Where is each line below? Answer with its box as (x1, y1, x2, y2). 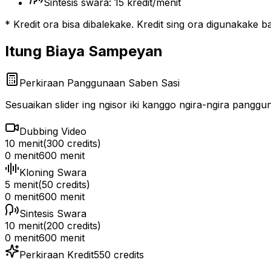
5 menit (5, 178, 38, 191)
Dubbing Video (19, 125, 87, 137)
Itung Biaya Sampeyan (5, 42, 163, 60)
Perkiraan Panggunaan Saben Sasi (19, 76, 180, 89)
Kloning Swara (19, 166, 87, 178)
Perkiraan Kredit (19, 248, 94, 261)
